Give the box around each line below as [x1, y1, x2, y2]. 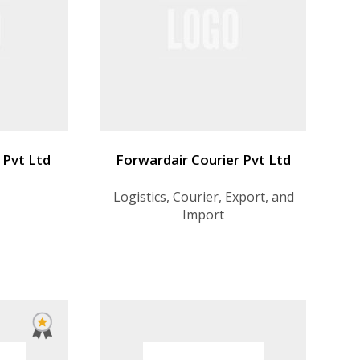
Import [182, 205, 224, 223]
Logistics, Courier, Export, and [112, 187, 294, 206]
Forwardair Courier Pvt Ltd [116, 149, 291, 169]
